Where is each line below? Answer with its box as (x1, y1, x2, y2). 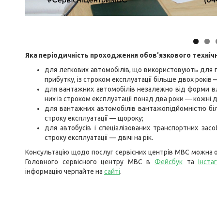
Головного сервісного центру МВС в (25, 157, 155, 166)
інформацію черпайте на (25, 167, 104, 175)
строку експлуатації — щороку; (45, 114, 143, 122)
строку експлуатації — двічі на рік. (45, 133, 153, 141)
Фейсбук (155, 157, 183, 166)
